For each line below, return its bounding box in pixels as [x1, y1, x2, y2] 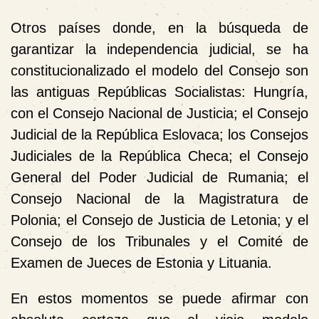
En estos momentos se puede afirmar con [11, 290, 308, 306]
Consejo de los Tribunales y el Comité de [11, 233, 308, 249]
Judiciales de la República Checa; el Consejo [11, 147, 308, 164]
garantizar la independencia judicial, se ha [11, 41, 308, 57]
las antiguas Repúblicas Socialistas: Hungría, [11, 83, 308, 100]
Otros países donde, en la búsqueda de [11, 19, 308, 36]
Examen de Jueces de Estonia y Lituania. [11, 254, 272, 271]
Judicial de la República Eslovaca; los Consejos [11, 126, 308, 142]
